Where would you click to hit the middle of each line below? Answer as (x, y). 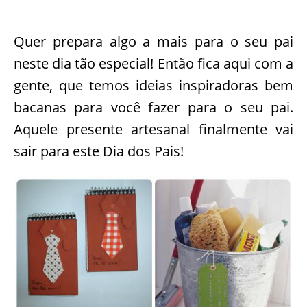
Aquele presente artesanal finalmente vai (153, 129)
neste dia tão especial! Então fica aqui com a (153, 63)
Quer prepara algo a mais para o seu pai (153, 41)
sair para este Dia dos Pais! (99, 151)
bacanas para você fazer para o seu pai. (153, 107)
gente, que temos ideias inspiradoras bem (153, 85)
